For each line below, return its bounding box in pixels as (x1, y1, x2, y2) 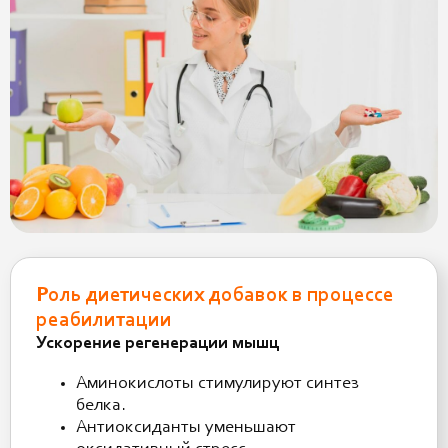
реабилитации (36, 310, 172, 332)
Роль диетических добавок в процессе (36, 285, 394, 307)
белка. (76, 397, 126, 416)
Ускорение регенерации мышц (36, 335, 279, 354)
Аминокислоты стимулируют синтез (76, 375, 359, 394)
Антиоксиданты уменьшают (76, 419, 296, 438)
